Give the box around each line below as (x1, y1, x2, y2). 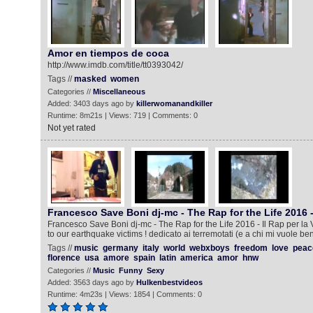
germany (102, 243, 138, 253)
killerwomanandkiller (136, 99, 212, 108)
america (180, 253, 213, 263)
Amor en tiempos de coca (47, 48, 169, 59)
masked (73, 74, 106, 84)
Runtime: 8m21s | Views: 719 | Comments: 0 (47, 111, 198, 119)
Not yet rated (47, 123, 96, 133)
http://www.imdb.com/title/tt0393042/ (47, 60, 183, 70)
